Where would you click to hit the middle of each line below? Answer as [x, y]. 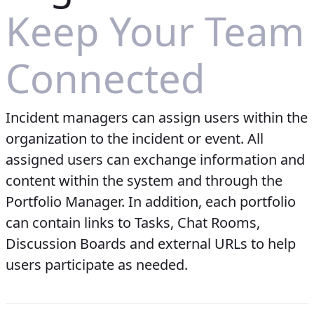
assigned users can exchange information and [155, 160]
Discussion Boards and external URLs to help [151, 244]
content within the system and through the [144, 181]
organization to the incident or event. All [135, 139]
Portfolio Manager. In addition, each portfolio [151, 202]
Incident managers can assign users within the [157, 118]
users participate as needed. [97, 265]
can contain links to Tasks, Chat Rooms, [133, 223]
